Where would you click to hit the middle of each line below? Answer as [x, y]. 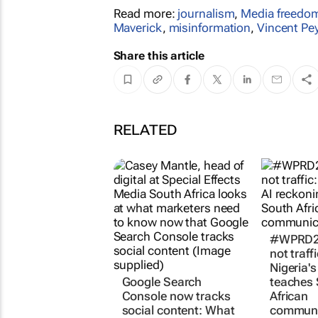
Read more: [146, 13]
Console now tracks [176, 296]
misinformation [210, 27]
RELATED [145, 130]
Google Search [162, 281]
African [289, 296]
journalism [206, 13]
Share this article [159, 55]
